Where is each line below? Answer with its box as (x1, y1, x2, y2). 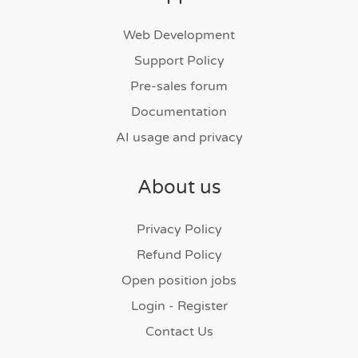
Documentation (131, 104, 227, 120)
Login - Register (130, 298, 228, 314)
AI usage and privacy (115, 129, 243, 145)
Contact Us (145, 324, 213, 340)
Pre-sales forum (130, 78, 228, 94)
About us (137, 176, 221, 199)
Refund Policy (136, 247, 222, 263)
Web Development (123, 27, 235, 43)
